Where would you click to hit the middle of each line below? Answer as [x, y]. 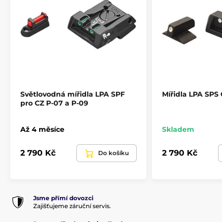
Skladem [178, 129]
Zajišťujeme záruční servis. [72, 206]
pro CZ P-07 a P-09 [54, 103]
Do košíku [113, 153]
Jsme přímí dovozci [63, 198]
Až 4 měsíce [42, 129]
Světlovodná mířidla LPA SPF [73, 94]
